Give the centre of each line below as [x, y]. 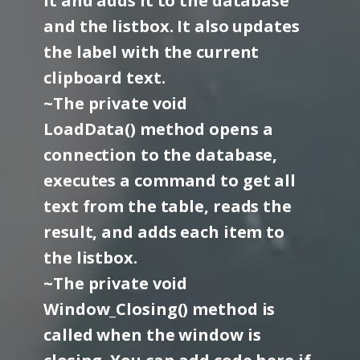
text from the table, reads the [168, 206]
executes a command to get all [170, 180]
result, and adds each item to [164, 232]
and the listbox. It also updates [172, 26]
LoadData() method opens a [158, 129]
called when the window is [152, 335]
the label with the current [151, 52]
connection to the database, [161, 155]
